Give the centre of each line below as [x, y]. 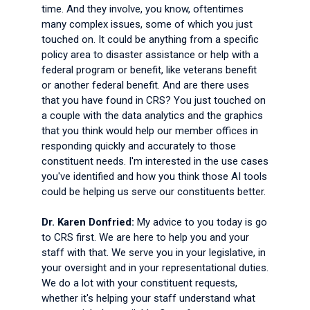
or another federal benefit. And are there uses [145, 85]
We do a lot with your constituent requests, [139, 283]
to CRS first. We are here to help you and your [145, 237]
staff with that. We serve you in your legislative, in [154, 253]
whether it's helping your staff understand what [148, 298]
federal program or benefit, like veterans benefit [149, 70]
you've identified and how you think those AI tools [154, 176]
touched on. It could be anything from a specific [150, 39]
